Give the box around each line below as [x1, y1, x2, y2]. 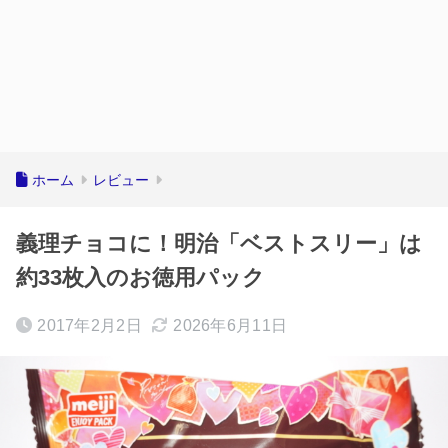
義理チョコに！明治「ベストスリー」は [16, 231, 422, 256]
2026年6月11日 [173, 317, 288, 334]
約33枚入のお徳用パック [16, 265, 265, 290]
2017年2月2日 [37, 317, 142, 334]
